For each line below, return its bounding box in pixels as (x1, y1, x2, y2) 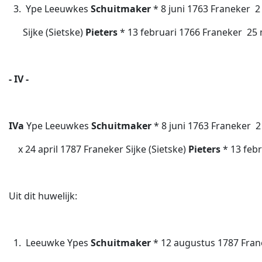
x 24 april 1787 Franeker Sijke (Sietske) (18, 143, 188, 156)
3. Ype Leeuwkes (9, 2, 91, 15)
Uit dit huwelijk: (9, 189, 77, 202)
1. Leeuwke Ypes (9, 236, 91, 249)
